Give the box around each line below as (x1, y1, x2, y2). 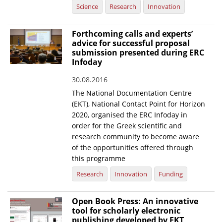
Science (76, 2, 99, 11)
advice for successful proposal (72, 38, 190, 49)
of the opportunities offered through (72, 143, 194, 153)
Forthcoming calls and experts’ (72, 28, 193, 40)
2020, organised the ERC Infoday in (72, 110, 188, 120)
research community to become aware (72, 132, 200, 142)
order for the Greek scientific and (72, 121, 182, 131)
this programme (72, 154, 126, 164)
